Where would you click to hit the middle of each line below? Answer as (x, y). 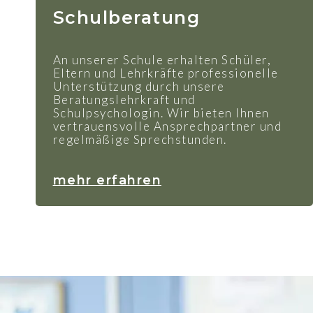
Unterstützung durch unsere (139, 86)
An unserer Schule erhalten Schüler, (162, 59)
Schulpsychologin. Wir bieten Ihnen (161, 112)
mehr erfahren (107, 180)
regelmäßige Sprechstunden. (140, 139)
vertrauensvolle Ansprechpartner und (167, 126)
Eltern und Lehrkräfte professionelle (166, 73)
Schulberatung (126, 17)
